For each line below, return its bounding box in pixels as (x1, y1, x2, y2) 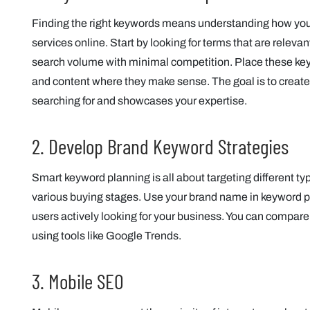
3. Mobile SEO (32, 268, 124, 293)
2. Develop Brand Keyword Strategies (32, 134, 289, 158)
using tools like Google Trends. (32, 230, 181, 241)
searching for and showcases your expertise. (32, 95, 247, 107)
